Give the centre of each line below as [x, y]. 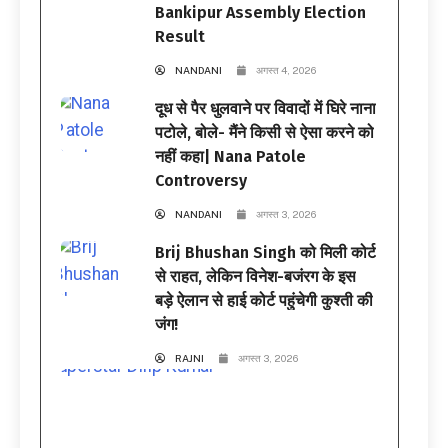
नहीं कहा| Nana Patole [231, 156]
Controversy [201, 180]
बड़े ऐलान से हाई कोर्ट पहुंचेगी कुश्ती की [264, 300]
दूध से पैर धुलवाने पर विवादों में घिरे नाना [266, 108]
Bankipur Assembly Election [261, 12]
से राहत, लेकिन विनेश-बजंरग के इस [256, 276]
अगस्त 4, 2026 [286, 69]
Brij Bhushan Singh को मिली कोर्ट [266, 252]
